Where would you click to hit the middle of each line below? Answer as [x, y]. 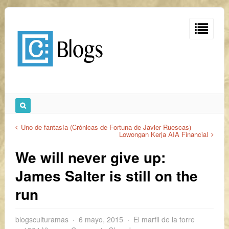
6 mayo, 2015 [101, 219]
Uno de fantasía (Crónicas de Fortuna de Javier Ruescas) [106, 127]
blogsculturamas [42, 219]
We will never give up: [90, 157]
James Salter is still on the [107, 176]
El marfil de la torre [164, 219]
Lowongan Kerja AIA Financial [164, 134]
